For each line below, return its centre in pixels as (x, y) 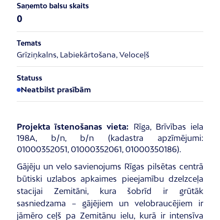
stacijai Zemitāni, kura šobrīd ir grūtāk (110, 191)
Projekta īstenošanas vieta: (73, 126)
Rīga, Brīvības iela (166, 126)
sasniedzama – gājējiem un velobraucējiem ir (110, 203)
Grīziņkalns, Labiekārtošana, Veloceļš (83, 54)
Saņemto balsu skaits (53, 5)
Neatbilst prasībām (55, 89)
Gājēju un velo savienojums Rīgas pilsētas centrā (110, 166)
